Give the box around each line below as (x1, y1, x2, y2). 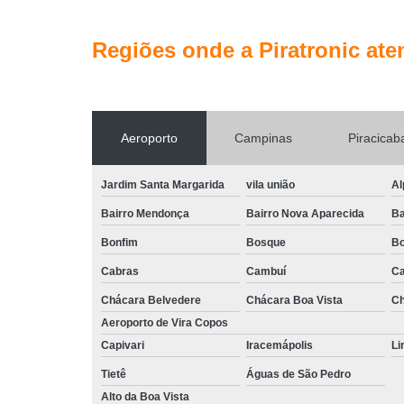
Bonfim (101, 235, 138, 249)
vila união (246, 178, 295, 191)
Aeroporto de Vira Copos (101, 316, 228, 329)
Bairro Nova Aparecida (246, 207, 364, 220)
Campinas (234, 130, 292, 145)
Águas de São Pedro (246, 367, 351, 381)
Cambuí (246, 264, 286, 278)
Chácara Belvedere (101, 293, 201, 307)
